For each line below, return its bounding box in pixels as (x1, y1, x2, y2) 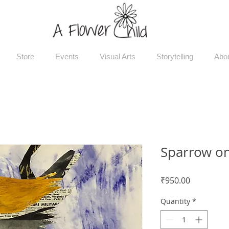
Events (55, 52, 79, 61)
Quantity (161, 196, 190, 206)
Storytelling (156, 52, 193, 61)
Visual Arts (99, 52, 135, 61)
